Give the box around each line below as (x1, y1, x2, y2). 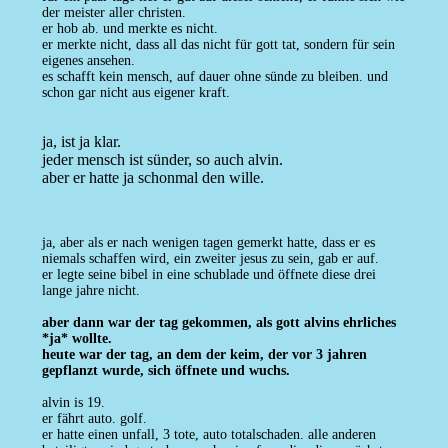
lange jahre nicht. (41, 283, 140, 299)
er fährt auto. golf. (41, 411, 147, 427)
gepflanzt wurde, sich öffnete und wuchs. (41, 363, 290, 379)
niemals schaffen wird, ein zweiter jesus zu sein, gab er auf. (41, 251, 379, 267)
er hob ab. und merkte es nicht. (41, 21, 218, 37)
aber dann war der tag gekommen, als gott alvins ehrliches (41, 315, 396, 331)
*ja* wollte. (41, 331, 112, 347)
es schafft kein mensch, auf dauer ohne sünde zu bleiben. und (41, 69, 388, 85)
